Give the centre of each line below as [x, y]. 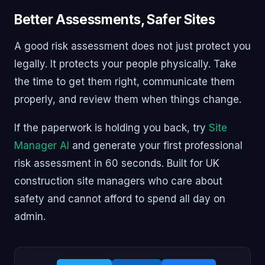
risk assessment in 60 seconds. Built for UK [117, 163]
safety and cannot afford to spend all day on [120, 198]
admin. [30, 216]
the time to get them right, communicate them [125, 81]
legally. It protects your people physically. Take [125, 64]
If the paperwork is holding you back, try [112, 127]
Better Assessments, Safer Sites [115, 19]
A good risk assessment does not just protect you [132, 46]
